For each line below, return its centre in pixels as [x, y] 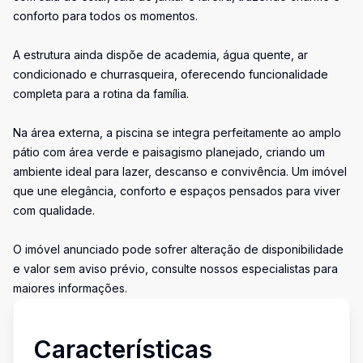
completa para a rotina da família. [101, 94]
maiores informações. [70, 288]
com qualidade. [54, 210]
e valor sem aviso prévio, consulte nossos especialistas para [175, 269]
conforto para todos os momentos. [105, 16]
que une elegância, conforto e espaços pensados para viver [177, 191]
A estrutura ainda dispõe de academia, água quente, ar [160, 55]
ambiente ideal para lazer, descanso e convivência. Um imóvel [180, 171]
